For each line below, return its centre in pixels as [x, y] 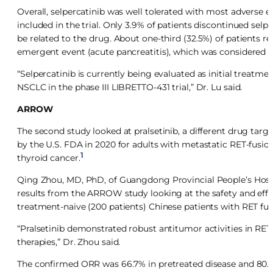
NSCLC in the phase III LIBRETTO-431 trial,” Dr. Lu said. [130, 87]
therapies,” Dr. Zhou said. [69, 242]
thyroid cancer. [49, 158]
